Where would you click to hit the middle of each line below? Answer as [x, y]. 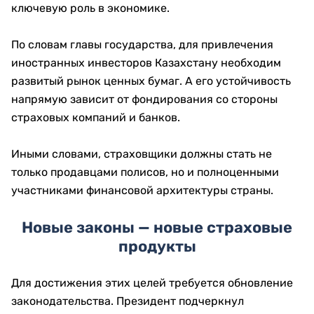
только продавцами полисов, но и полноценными [145, 172]
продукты [157, 246]
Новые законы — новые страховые [157, 227]
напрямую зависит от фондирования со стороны [144, 99]
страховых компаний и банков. [96, 117]
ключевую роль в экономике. [90, 8]
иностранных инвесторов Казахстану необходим [146, 63]
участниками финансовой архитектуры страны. [142, 190]
